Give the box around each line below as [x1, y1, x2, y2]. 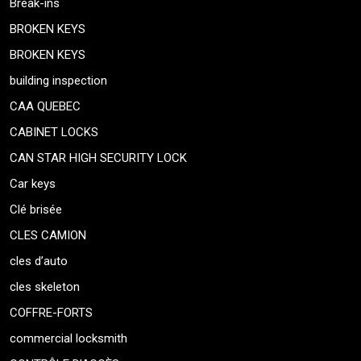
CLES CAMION [10, 228, 86, 243]
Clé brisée [10, 202, 62, 218]
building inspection [10, 73, 107, 89]
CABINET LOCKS [10, 125, 98, 140]
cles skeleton [10, 280, 80, 295]
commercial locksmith [10, 331, 127, 346]
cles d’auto [10, 254, 68, 269]
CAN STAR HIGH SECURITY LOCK [10, 151, 187, 166]
